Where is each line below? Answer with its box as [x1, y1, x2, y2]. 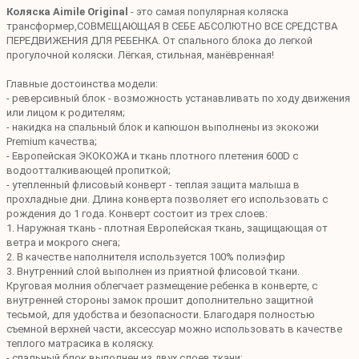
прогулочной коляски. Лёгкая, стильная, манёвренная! [6, 48, 274, 61]
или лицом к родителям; [6, 106, 125, 119]
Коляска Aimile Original [6, 5, 128, 18]
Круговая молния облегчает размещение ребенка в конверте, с [6, 279, 317, 292]
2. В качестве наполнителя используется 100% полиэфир [6, 250, 285, 263]
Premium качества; [6, 135, 97, 147]
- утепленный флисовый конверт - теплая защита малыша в [6, 178, 300, 191]
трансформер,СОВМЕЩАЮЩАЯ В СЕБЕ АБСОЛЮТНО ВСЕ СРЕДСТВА [6, 19, 337, 32]
